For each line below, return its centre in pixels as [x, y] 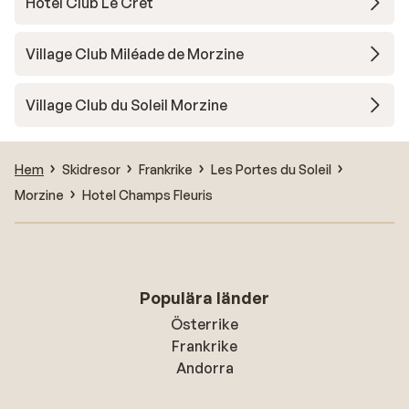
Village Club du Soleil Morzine [126, 105]
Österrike [204, 324]
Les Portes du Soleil [271, 169]
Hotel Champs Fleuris [147, 194]
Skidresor [91, 169]
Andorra [204, 368]
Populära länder [204, 298]
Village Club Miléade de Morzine [135, 54]
